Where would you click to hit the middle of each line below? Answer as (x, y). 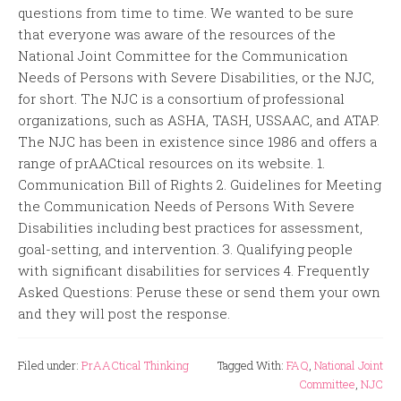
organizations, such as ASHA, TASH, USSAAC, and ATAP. (199, 120)
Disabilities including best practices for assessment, (190, 228)
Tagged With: (252, 366)
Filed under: (50, 366)
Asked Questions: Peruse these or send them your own (199, 292)
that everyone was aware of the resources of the (177, 34)
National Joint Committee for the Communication (183, 56)
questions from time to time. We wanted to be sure (186, 13)
